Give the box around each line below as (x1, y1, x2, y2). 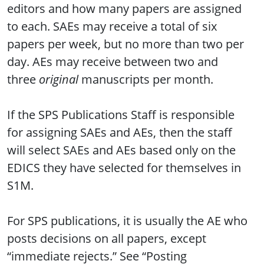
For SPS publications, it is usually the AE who (7, 213, 247, 229)
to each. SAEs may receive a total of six (7, 18, 217, 35)
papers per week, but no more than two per (7, 36, 244, 52)
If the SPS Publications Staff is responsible (7, 107, 235, 123)
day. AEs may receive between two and (7, 54, 218, 70)
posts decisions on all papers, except (7, 230, 206, 247)
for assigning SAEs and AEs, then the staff (7, 124, 232, 141)
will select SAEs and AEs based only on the (7, 142, 236, 159)
